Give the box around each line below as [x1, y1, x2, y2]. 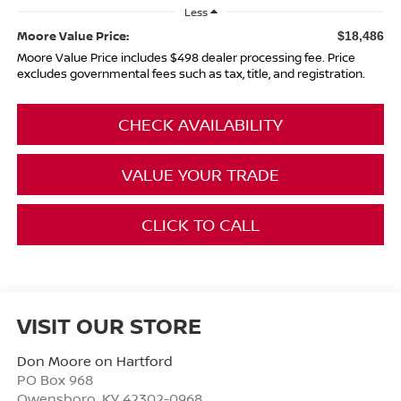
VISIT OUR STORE [16, 310, 201, 340]
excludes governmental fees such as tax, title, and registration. [16, 64, 365, 81]
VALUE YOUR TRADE [122, 163, 279, 185]
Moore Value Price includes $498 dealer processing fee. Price [16, 48, 355, 65]
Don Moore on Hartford [16, 351, 173, 370]
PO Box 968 [16, 370, 93, 388]
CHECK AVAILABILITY [118, 113, 283, 135]
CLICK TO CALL [141, 213, 260, 235]
